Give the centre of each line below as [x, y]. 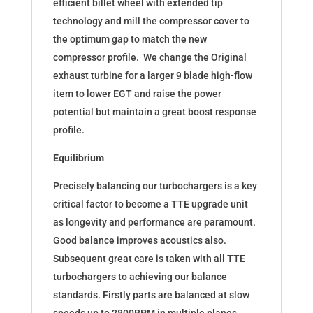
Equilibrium [78, 158]
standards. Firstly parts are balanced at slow [151, 295]
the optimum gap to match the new [130, 39]
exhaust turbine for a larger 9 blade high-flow [152, 76]
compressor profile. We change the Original [150, 58]
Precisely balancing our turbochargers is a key [155, 186]
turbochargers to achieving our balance [140, 277]
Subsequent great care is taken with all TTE [149, 259]
